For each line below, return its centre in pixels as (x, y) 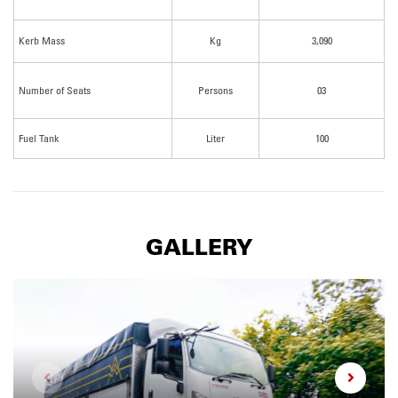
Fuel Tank (39, 138)
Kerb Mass (42, 40)
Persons (215, 90)
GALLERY (199, 247)
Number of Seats (55, 90)
